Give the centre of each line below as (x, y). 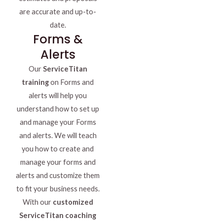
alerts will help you (58, 96)
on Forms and (71, 82)
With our (37, 202)
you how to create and (58, 149)
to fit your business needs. (58, 189)
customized (73, 202)
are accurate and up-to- (58, 12)
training (35, 82)
